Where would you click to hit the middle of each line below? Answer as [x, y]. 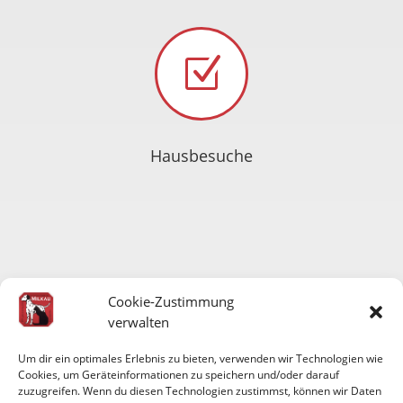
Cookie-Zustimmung [171, 301]
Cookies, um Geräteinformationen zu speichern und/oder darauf [179, 374]
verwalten [139, 322]
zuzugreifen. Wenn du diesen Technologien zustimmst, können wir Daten [200, 390]
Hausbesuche [201, 155]
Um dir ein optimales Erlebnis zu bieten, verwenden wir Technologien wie [201, 358]
